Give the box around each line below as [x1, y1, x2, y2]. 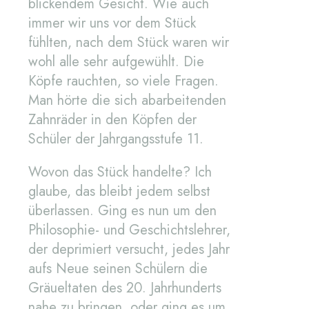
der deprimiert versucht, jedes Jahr [28, 239, 230, 260]
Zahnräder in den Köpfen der [28, 110, 197, 130]
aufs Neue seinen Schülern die [28, 259, 208, 279]
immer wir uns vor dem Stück [28, 13, 196, 34]
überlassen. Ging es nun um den [28, 201, 217, 221]
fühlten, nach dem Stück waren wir [28, 32, 229, 53]
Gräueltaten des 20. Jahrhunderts [28, 278, 221, 299]
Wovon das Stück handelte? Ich [28, 162, 212, 183]
